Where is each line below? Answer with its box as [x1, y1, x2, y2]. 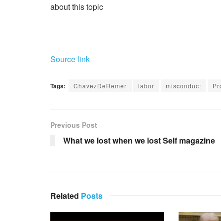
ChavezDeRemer [74, 81, 127, 90]
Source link [50, 53, 90, 65]
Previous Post [50, 119, 97, 130]
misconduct [166, 81, 201, 90]
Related [50, 189, 79, 201]
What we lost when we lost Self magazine [63, 134, 215, 146]
